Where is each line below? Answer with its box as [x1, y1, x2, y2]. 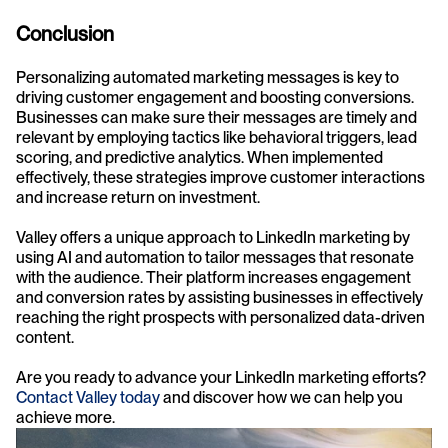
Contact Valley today [16, 388, 160, 407]
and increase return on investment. [16, 188, 260, 207]
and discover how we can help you [160, 388, 403, 407]
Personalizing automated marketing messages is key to [16, 68, 399, 87]
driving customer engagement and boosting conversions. [16, 88, 414, 107]
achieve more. [16, 408, 115, 427]
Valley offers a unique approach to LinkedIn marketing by [16, 228, 410, 247]
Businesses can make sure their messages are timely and [16, 108, 417, 127]
